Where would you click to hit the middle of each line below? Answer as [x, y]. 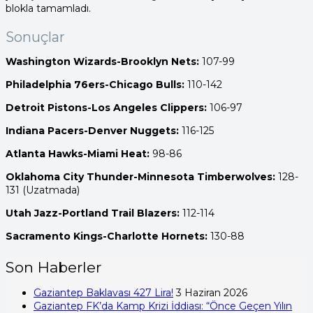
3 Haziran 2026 [212, 292]
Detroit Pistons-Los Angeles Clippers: [106, 107]
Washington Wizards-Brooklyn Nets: [102, 61]
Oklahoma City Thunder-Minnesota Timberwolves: [142, 176]
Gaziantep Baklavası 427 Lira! [103, 292]
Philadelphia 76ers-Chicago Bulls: [95, 84]
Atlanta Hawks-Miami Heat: [79, 153]
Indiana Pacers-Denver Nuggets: [92, 130]
